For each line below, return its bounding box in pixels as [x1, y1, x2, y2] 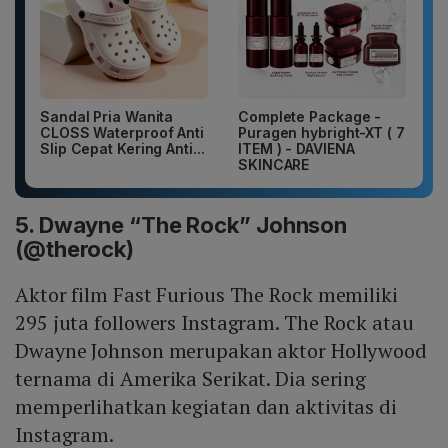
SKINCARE [238, 155, 310, 173]
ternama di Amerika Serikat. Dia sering [15, 364, 367, 392]
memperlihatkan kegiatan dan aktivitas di [15, 392, 397, 420]
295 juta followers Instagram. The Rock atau [15, 308, 414, 336]
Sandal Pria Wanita [40, 107, 174, 125]
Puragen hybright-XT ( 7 [238, 123, 405, 141]
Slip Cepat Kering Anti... [40, 139, 205, 157]
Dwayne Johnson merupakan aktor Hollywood [15, 336, 427, 364]
